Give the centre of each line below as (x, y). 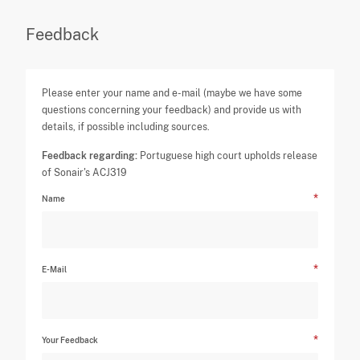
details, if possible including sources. (126, 127)
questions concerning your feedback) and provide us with (172, 110)
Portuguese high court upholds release (228, 156)
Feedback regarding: (90, 156)
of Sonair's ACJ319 (85, 173)
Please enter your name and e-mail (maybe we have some (172, 93)
